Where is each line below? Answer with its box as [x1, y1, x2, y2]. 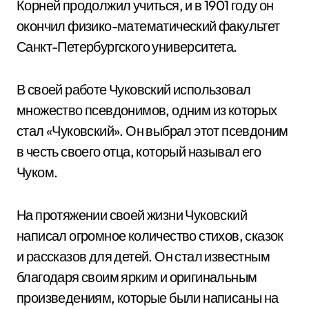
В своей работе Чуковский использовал [17, 81, 251, 98]
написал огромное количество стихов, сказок [17, 227, 283, 244]
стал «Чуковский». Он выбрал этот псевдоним [17, 122, 288, 139]
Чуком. [17, 163, 58, 181]
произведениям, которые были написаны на [17, 289, 279, 306]
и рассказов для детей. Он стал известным [17, 248, 270, 265]
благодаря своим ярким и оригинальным [17, 268, 257, 286]
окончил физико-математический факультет [17, 17, 280, 34]
